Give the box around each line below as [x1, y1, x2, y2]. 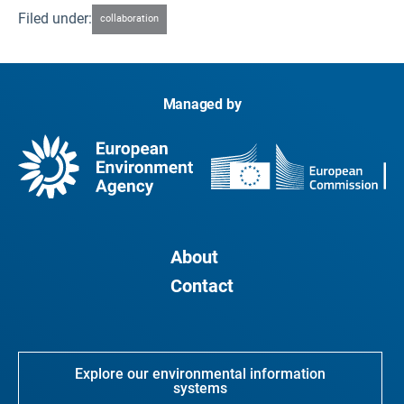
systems [173, 380, 227, 398]
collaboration [100, 13, 160, 25]
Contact [170, 275, 234, 298]
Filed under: [18, 10, 92, 28]
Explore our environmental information [75, 365, 326, 383]
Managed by [162, 95, 242, 113]
